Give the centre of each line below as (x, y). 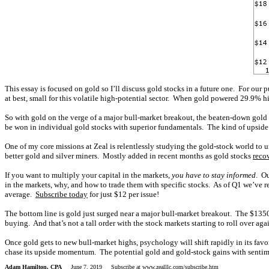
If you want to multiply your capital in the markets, (88, 175)
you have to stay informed (214, 175)
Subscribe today (62, 194)
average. (20, 194)
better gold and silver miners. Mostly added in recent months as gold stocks (129, 156)
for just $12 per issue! (123, 194)
